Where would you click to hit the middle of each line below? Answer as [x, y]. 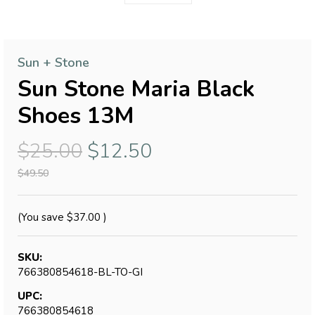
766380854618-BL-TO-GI [80, 272]
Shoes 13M [76, 116]
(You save [41, 218]
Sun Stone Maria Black [136, 89]
